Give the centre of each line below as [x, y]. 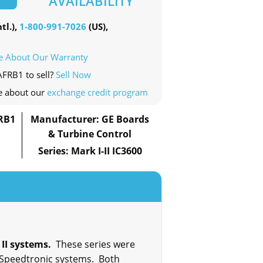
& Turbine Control [90, 134]
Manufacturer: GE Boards [90, 119]
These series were [94, 245]
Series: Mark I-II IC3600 [90, 151]
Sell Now [73, 75]
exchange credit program [97, 92]
